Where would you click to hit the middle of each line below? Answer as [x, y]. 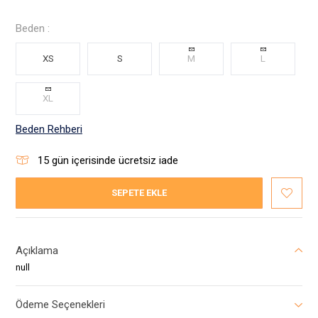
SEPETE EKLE [139, 192]
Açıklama [37, 250]
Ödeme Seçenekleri [60, 304]
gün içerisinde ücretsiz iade [114, 160]
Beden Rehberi [49, 130]
